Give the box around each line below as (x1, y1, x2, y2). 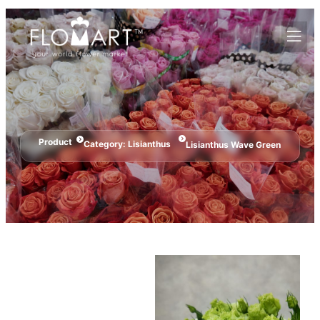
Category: (84, 138, 128, 149)
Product (39, 136, 72, 148)
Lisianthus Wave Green (185, 139, 281, 151)
